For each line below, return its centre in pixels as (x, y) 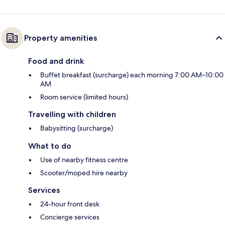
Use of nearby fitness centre (84, 160)
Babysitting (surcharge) (77, 128)
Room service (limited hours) (84, 97)
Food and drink (56, 61)
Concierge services (70, 217)
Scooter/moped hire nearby (84, 173)
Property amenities (61, 38)
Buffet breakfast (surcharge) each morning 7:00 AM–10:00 (132, 75)
